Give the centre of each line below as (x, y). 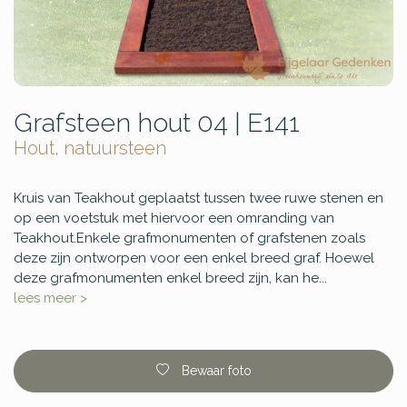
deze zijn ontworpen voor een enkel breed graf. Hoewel (194, 258)
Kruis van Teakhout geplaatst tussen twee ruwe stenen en (199, 198)
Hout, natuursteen (90, 148)
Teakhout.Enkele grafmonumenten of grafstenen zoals (189, 238)
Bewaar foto (216, 371)
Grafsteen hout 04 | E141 (157, 122)
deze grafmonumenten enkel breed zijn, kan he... (170, 278)
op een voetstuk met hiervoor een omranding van (174, 218)
